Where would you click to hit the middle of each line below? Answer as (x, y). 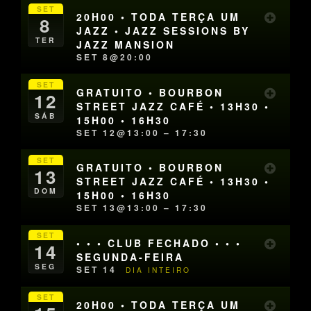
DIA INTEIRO (159, 269)
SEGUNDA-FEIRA (131, 257)
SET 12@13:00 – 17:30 (142, 132)
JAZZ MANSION (126, 45)
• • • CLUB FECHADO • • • (159, 243)
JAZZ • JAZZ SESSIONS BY (163, 31)
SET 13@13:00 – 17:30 (142, 208)
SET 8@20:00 (115, 57)
